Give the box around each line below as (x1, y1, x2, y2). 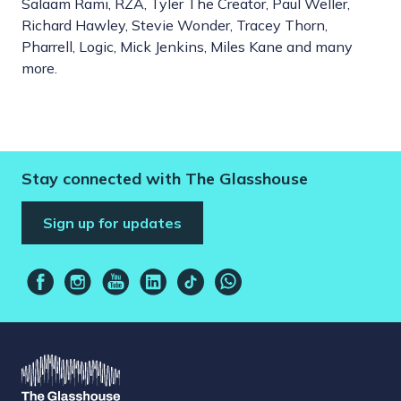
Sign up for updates (43, 213, 182, 232)
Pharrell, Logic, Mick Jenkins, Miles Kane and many (21, 38, 353, 56)
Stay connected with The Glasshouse (21, 168, 308, 190)
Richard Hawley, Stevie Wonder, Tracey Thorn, (21, 16, 328, 35)
